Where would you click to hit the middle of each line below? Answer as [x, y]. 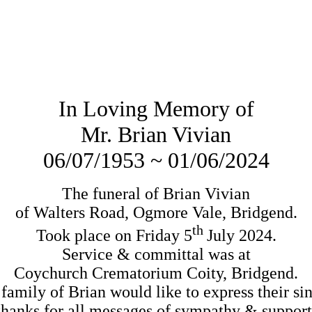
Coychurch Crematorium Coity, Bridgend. [156, 273]
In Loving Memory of [156, 109]
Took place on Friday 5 [114, 236]
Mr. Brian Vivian [156, 135]
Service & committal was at [156, 255]
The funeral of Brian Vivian [156, 194]
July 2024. [241, 236]
